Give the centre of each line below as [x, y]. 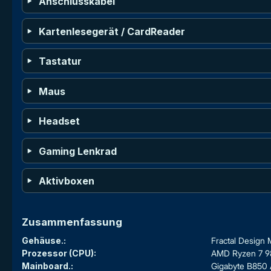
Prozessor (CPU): [59, 253]
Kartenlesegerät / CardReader [112, 31]
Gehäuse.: [44, 241]
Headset [60, 121]
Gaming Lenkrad [78, 151]
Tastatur [60, 61]
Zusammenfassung [72, 222]
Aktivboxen [67, 181]
